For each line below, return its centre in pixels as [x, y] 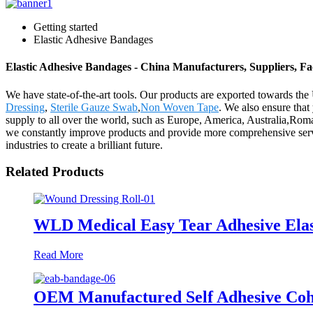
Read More [58, 254]
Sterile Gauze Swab [94, 107]
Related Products [54, 172]
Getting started [66, 27]
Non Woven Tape [180, 107]
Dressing [25, 107]
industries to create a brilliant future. [84, 145]
